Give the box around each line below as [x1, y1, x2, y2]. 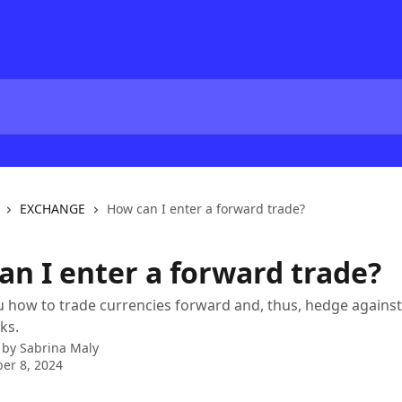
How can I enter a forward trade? [107, 200, 305, 217]
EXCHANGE [20, 200, 85, 217]
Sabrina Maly [20, 339, 99, 356]
